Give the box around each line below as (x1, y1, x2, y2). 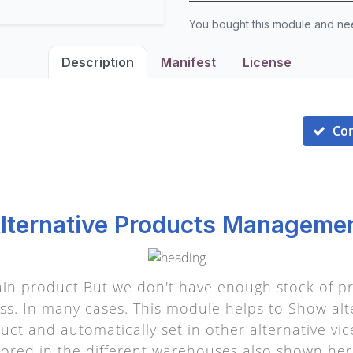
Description (61, 54, 134, 70)
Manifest (161, 54, 216, 70)
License (243, 54, 292, 70)
